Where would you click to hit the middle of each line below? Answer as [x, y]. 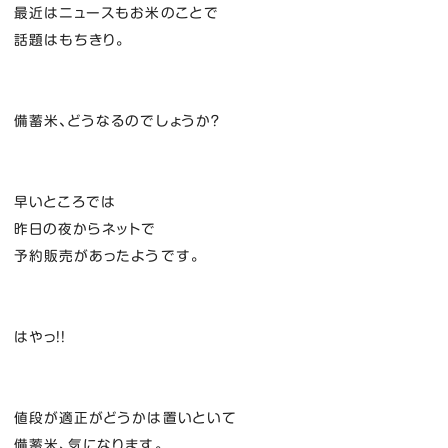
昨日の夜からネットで [85, 229]
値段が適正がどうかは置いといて [125, 418]
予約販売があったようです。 [107, 256]
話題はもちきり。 [70, 40]
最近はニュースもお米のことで [116, 13]
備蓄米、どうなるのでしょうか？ [117, 121]
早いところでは [65, 202]
